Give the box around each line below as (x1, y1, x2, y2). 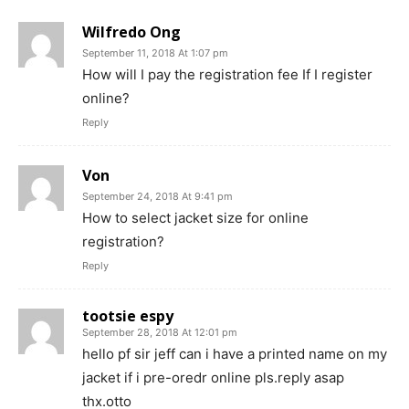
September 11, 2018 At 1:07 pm (82, 46, 228, 59)
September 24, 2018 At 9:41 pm (82, 189, 233, 203)
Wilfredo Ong (82, 21, 181, 42)
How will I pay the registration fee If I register (82, 65, 372, 83)
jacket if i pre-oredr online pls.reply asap (82, 368, 344, 386)
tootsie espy (82, 305, 173, 326)
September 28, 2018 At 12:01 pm (82, 325, 237, 339)
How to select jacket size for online (82, 208, 309, 226)
